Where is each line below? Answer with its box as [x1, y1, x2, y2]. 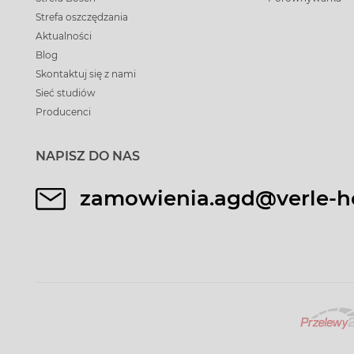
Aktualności [36, 30, 92, 42]
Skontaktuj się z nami [36, 68, 136, 80]
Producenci [36, 106, 91, 118]
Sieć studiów [36, 87, 96, 99]
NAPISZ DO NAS [36, 149, 140, 164]
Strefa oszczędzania [36, 11, 128, 23]
